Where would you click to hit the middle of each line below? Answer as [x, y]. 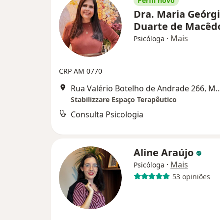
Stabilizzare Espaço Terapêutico [124, 100]
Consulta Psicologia [107, 115]
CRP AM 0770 [81, 71]
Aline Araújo [165, 153]
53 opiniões [191, 176]
